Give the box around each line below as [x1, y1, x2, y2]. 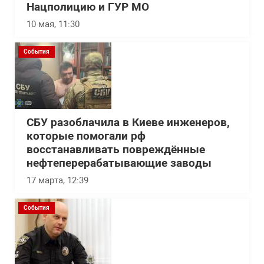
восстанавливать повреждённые [27, 143, 205, 157]
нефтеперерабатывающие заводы [27, 157, 212, 170]
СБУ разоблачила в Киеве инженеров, [27, 116, 230, 130]
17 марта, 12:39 [27, 175, 88, 186]
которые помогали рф [27, 130, 146, 143]
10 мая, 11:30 [27, 19, 80, 30]
